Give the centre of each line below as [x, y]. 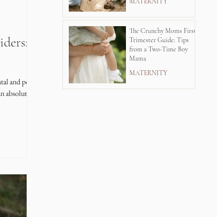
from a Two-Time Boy [159, 49]
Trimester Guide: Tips [159, 40]
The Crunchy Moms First [163, 31]
